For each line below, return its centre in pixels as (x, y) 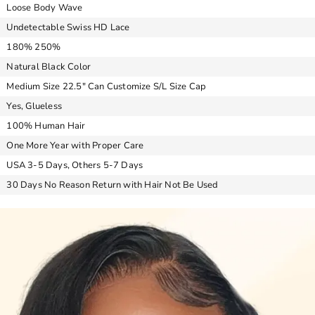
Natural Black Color (49, 66)
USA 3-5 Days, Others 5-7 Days (75, 165)
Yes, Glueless (34, 106)
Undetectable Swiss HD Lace (68, 27)
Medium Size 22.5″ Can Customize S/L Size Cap (107, 86)
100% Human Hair (46, 126)
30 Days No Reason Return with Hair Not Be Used (112, 185)
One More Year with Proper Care (75, 145)
